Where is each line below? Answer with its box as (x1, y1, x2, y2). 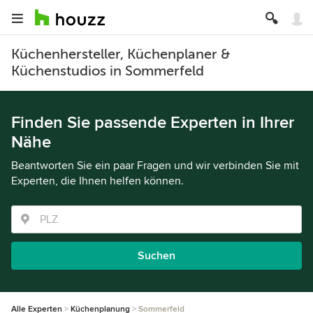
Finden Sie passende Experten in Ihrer (11, 112, 294, 133)
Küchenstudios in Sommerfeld (11, 63, 204, 79)
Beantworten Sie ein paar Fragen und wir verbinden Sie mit (11, 159, 299, 173)
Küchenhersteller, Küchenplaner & (11, 46, 231, 62)
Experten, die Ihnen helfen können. (11, 174, 184, 188)
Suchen (138, 249, 175, 263)
